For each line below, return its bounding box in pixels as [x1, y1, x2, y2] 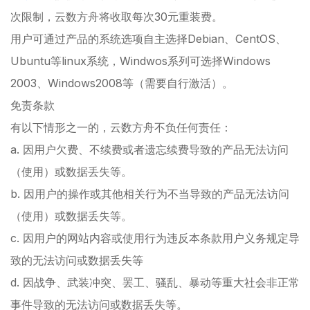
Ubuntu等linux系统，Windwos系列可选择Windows [10, 53, 271, 68]
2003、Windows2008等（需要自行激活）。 [10, 75, 233, 90]
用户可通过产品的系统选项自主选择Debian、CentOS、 [10, 31, 286, 46]
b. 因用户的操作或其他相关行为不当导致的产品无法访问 [10, 186, 289, 201]
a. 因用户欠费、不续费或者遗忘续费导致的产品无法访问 [10, 142, 289, 156]
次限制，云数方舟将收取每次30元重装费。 [10, 9, 223, 24]
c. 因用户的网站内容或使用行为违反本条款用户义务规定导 [10, 230, 300, 245]
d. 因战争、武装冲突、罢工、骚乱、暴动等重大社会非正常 [10, 275, 300, 289]
